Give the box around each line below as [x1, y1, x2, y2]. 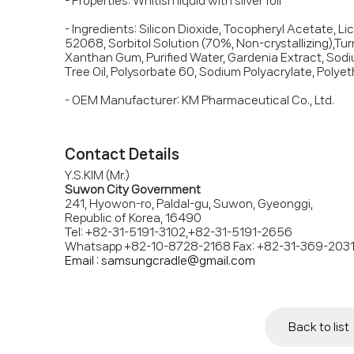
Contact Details [65, 146, 179, 161]
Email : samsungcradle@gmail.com [65, 254, 255, 267]
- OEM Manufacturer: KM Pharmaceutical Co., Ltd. [65, 94, 334, 107]
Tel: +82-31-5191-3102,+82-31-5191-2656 [65, 226, 292, 239]
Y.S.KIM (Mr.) [65, 169, 130, 182]
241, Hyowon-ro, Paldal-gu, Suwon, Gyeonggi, [65, 198, 313, 210]
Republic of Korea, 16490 [65, 212, 201, 224]
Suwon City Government [65, 183, 201, 196]
